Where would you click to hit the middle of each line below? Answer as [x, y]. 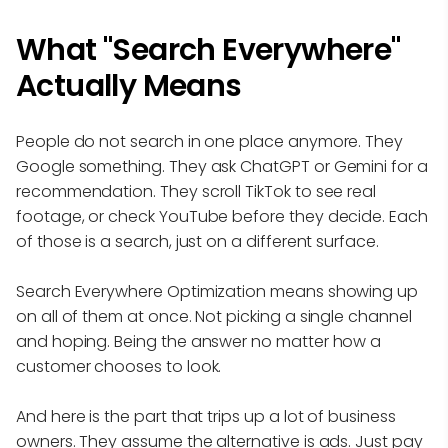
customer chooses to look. [119, 366]
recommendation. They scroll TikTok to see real [196, 191]
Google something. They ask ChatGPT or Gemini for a [222, 166]
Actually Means [129, 86]
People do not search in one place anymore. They [209, 141]
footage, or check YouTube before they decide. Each [222, 216]
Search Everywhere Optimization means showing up [217, 291]
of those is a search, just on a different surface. [197, 241]
